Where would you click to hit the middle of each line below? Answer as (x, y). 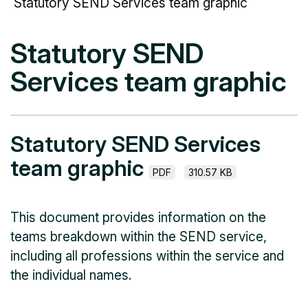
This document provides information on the (138, 217)
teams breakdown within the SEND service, (139, 236)
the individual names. (71, 275)
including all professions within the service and (147, 256)
